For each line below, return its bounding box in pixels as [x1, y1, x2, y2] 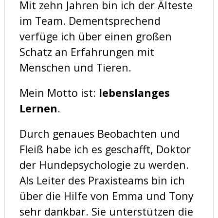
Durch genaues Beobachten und [19, 126, 180, 141]
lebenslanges [95, 85, 170, 100]
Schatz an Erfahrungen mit [19, 44, 154, 59]
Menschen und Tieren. [19, 60, 131, 74]
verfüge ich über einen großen [19, 29, 172, 43]
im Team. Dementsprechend [19, 13, 161, 28]
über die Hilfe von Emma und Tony [19, 188, 194, 203]
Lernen [19, 101, 57, 115]
